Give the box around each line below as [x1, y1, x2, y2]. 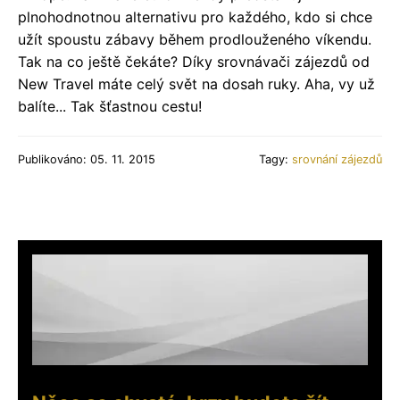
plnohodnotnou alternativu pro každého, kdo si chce [18, 7, 372, 26]
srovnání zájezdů [292, 152, 382, 166]
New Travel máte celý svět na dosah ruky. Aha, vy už [18, 74, 375, 93]
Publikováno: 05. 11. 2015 [18, 152, 155, 166]
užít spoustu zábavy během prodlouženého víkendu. [18, 29, 371, 48]
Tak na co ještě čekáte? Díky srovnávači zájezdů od [18, 52, 370, 71]
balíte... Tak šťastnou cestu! [18, 96, 202, 115]
